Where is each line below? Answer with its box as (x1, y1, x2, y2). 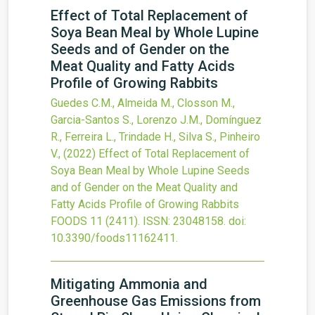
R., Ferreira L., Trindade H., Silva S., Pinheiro (51, 130, 260, 143)
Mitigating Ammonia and (51, 276, 207, 292)
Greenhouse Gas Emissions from (51, 292, 261, 309)
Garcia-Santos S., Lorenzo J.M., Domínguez (51, 113, 262, 127)
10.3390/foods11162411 (51, 231, 176, 245)
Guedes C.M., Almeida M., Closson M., (51, 96, 235, 110)
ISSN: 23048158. (143, 214, 226, 228)
